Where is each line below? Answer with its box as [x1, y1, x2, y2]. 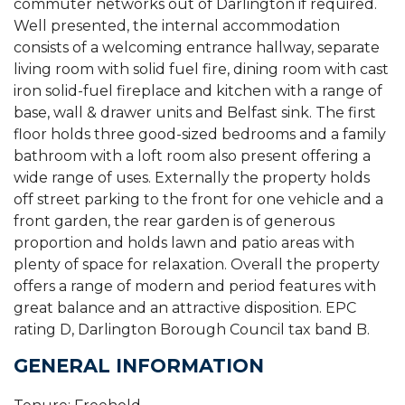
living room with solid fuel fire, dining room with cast [14, 60, 389, 78]
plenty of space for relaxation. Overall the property [14, 255, 380, 273]
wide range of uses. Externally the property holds [14, 168, 370, 186]
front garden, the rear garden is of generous [14, 212, 334, 230]
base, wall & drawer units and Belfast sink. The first [14, 103, 376, 121]
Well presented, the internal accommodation [14, 16, 340, 34]
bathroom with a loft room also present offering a [14, 146, 371, 165]
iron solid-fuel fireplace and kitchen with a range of [14, 81, 382, 99]
